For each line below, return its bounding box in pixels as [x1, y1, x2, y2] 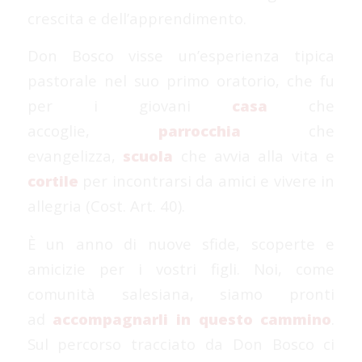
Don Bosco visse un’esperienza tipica [27, 45, 335, 66]
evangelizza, [27, 145, 124, 166]
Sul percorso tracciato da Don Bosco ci [27, 333, 335, 354]
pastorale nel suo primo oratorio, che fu [27, 70, 335, 91]
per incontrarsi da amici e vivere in [78, 170, 335, 192]
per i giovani [27, 95, 233, 116]
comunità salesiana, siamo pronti [27, 283, 335, 304]
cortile [27, 170, 78, 192]
